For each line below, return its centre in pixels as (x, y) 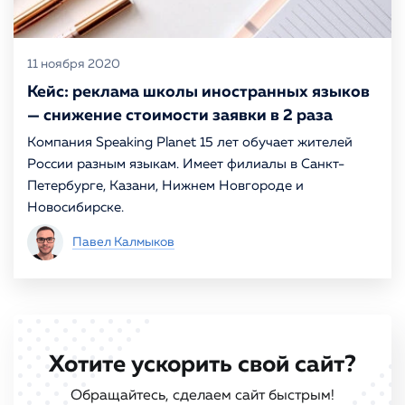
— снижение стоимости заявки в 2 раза (180, 116)
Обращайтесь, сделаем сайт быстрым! (202, 396)
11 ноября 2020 (74, 64)
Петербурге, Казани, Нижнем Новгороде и (165, 186)
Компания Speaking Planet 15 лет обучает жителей (190, 142)
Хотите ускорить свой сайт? (202, 365)
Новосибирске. (75, 207)
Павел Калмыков (123, 242)
